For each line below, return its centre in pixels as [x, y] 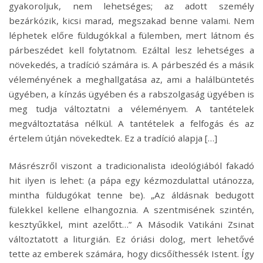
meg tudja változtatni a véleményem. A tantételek [131, 109]
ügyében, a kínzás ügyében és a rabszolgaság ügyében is [131, 94]
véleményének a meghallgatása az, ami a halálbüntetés [131, 80]
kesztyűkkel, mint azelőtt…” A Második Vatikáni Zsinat [131, 225]
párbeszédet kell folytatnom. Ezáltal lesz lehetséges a [131, 50]
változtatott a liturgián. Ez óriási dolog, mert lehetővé [131, 239]
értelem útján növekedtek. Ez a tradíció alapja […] [113, 138]
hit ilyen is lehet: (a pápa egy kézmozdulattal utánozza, [131, 181]
